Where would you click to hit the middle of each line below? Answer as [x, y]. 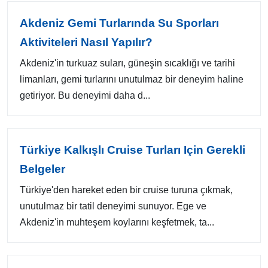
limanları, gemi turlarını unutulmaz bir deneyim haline [132, 79]
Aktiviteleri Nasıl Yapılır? [86, 42]
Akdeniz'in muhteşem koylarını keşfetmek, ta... [117, 222]
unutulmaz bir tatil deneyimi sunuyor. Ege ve [113, 206]
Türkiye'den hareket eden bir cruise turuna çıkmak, [126, 190]
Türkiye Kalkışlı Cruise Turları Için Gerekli [133, 150]
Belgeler [42, 169]
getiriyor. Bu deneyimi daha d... [85, 95]
